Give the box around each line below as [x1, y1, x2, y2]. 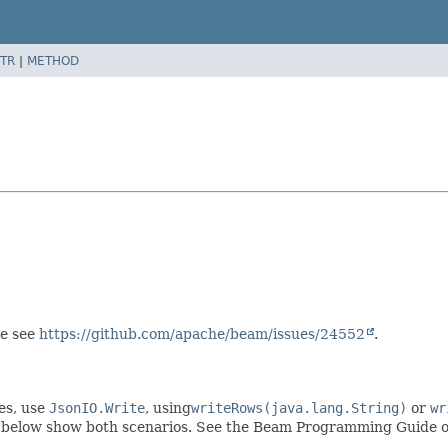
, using [145, 400, 191, 417]
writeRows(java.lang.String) [191, 400, 407, 417]
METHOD [27, 53, 79, 68]
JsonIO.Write [49, 400, 145, 417]
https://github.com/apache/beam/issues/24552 [39, 326, 365, 343]
